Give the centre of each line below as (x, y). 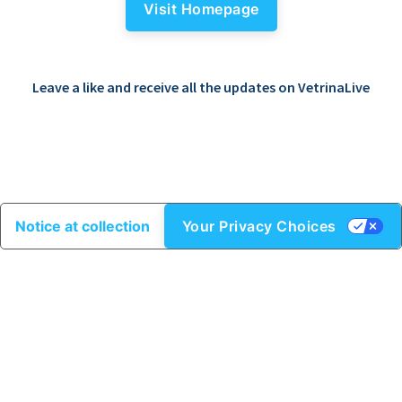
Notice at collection (82, 226)
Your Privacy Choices (259, 226)
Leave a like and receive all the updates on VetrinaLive (201, 87)
